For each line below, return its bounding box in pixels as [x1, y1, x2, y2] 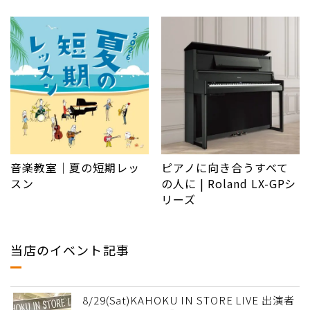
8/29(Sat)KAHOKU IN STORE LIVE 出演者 [82, 293, 295, 308]
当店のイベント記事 [10, 241, 129, 259]
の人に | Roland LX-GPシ [161, 175, 297, 192]
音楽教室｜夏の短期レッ [10, 159, 140, 176]
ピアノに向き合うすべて [161, 159, 289, 176]
